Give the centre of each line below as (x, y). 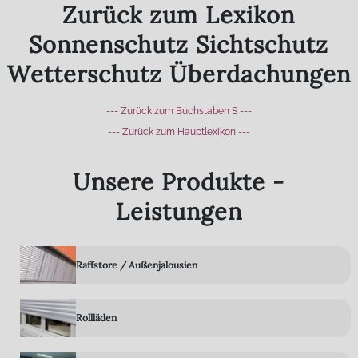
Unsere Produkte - (179, 182)
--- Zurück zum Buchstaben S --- (179, 111)
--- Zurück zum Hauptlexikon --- (179, 132)
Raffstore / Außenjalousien (136, 265)
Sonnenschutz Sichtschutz (179, 45)
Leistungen (179, 212)
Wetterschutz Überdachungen (179, 74)
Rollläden (96, 317)
